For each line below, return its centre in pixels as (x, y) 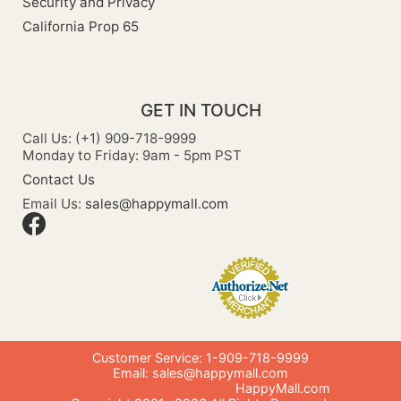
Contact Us (59, 180)
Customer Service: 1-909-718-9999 (200, 358)
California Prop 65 (81, 27)
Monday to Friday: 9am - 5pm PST (132, 156)
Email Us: (54, 204)
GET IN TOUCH (200, 111)
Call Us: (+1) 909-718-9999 (109, 139)
